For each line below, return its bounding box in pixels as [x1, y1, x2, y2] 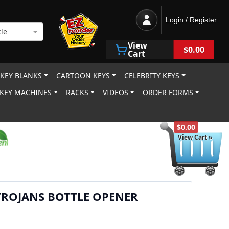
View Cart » [178, 133, 212, 142]
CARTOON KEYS [56, 71, 110, 80]
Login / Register [166, 16, 217, 24]
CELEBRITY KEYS [124, 71, 180, 80]
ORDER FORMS [142, 87, 193, 97]
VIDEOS [102, 87, 128, 97]
